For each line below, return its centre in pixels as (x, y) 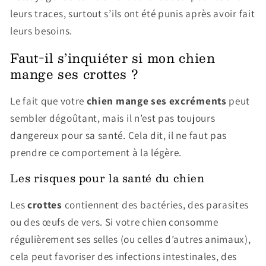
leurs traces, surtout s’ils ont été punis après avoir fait (133, 14)
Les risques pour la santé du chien (107, 178)
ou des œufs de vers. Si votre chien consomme (114, 221)
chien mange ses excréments (156, 101)
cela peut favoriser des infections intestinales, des (124, 256)
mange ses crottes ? (76, 74)
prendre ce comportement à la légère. (96, 153)
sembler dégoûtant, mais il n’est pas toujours (113, 118)
